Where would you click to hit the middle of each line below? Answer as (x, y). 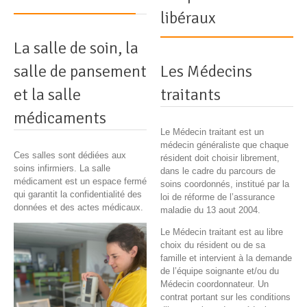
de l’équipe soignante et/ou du (220, 271)
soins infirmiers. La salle (62, 169)
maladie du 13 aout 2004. (210, 210)
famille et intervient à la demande (226, 258)
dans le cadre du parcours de (218, 171)
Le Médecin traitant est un (212, 132)
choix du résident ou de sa (213, 245)
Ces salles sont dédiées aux (70, 156)
